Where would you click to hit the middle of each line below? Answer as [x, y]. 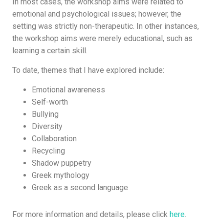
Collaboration [54, 139]
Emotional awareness [68, 90]
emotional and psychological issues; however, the [97, 14]
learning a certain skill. [50, 51]
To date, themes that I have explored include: [88, 70]
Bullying [45, 114]
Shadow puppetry [62, 163]
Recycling [48, 151]
